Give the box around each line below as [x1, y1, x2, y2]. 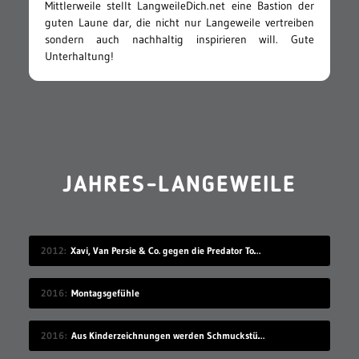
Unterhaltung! [44, 49, 114, 64]
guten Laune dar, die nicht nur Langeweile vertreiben [44, 15, 315, 30]
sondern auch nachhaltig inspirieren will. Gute [44, 32, 315, 47]
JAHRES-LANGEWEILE [63, 175, 296, 198]
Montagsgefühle [71, 287, 139, 300]
